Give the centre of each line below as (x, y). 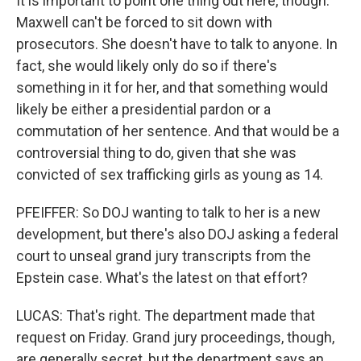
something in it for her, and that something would (172, 87)
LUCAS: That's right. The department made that (166, 315)
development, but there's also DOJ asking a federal (177, 234)
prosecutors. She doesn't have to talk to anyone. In (177, 44)
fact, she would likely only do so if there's (147, 66)
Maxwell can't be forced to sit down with (144, 22)
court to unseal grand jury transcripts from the (164, 256)
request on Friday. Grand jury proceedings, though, (175, 337)
